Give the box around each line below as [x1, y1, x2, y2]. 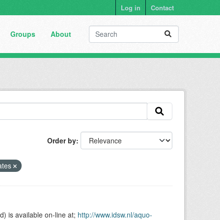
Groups [10, 28, 35, 39]
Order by [47, 135, 76, 145]
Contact [151, 3, 174, 12]
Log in [121, 3, 140, 12]
